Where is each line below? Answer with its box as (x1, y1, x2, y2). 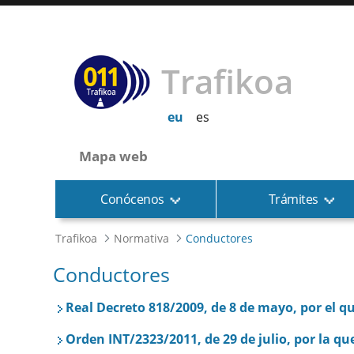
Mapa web (79, 147, 149, 165)
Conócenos (100, 190, 164, 208)
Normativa (114, 231, 170, 246)
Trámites (268, 190, 318, 208)
